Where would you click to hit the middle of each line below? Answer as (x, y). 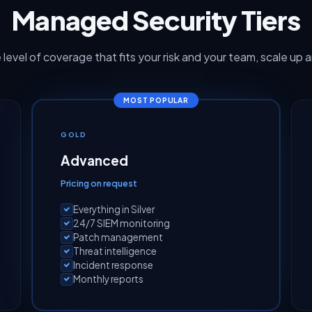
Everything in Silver (114, 209)
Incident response (113, 265)
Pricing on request (99, 183)
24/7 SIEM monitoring (122, 223)
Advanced (94, 160)
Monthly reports (108, 279)
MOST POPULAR (156, 100)
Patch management (118, 237)
